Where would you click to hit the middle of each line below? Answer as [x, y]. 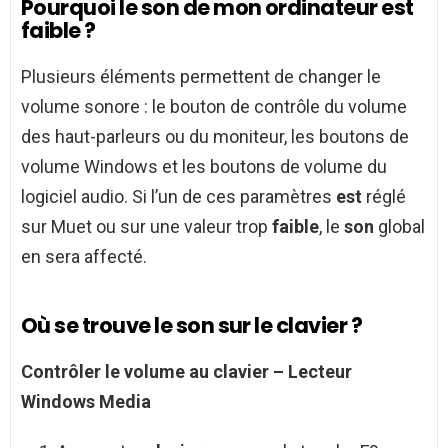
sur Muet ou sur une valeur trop [146, 227]
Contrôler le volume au [117, 372]
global [399, 227]
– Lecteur [312, 372]
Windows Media [86, 402]
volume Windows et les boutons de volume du [204, 167]
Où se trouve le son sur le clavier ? [192, 326]
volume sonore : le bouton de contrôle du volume [214, 107]
